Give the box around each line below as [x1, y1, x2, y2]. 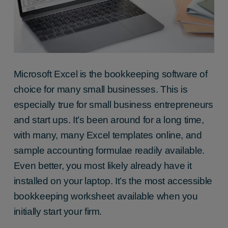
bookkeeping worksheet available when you [13, 190, 198, 202]
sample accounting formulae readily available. [13, 145, 205, 156]
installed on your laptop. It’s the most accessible [13, 175, 212, 186]
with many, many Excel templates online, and [13, 129, 202, 140]
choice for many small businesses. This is [13, 83, 188, 95]
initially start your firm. [13, 206, 102, 217]
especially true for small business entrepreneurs [13, 99, 213, 110]
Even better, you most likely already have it [13, 160, 192, 171]
